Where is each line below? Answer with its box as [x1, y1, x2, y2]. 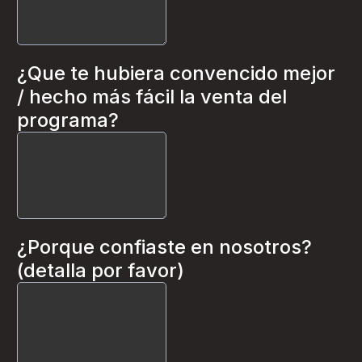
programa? [17, 108, 119, 132]
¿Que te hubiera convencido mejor [17, 61, 335, 85]
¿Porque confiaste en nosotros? [17, 235, 312, 259]
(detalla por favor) [17, 259, 184, 282]
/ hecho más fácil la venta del [17, 85, 287, 108]
